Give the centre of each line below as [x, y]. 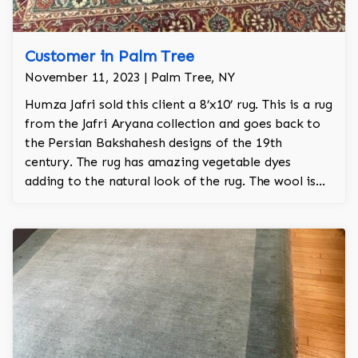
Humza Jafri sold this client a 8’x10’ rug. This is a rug [179, 105]
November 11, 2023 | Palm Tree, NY [130, 78]
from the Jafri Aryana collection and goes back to [173, 124]
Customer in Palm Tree [109, 56]
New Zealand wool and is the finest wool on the [166, 201]
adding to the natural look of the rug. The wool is [170, 181]
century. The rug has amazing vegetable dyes [158, 162]
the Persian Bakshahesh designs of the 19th [154, 143]
